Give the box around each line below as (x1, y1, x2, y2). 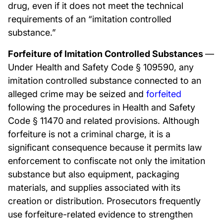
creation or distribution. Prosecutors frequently (8, 196, 201, 206)
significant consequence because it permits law (8, 142, 202, 153)
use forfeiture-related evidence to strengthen (8, 209, 193, 220)
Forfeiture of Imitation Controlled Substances (8, 49, 205, 59)
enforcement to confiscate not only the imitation (8, 156, 205, 166)
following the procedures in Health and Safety (8, 102, 195, 112)
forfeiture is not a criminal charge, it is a (8, 129, 170, 139)
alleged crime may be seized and (8, 89, 146, 99)
